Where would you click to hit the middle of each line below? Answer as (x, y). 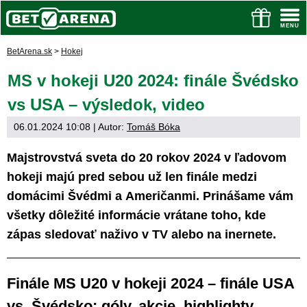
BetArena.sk (29, 51)
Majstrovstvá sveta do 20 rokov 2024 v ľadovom (147, 158)
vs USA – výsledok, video (106, 105)
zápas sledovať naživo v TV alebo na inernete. (142, 234)
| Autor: (109, 127)
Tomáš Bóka (153, 127)
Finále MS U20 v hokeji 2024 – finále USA (150, 283)
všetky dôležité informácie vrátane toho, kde (136, 215)
